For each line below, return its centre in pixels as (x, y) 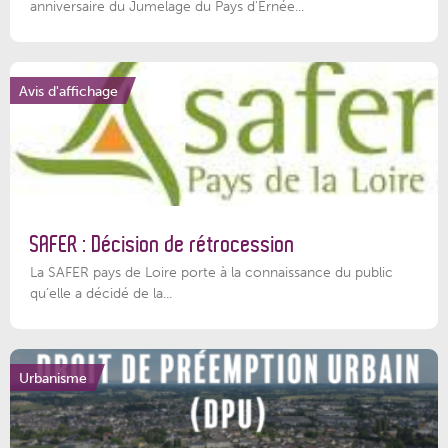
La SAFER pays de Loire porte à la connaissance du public (211, 272)
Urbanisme (53, 377)
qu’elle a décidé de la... (101, 293)
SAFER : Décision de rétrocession (162, 244)
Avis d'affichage (68, 90)
